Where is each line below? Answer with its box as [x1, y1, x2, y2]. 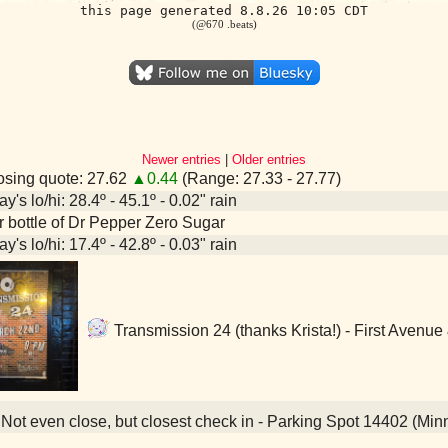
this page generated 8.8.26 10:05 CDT [80, 3, 368, 18]
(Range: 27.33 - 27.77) [178, 170, 341, 187]
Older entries [232, 152, 306, 167]
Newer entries [142, 152, 221, 167]
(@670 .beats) [191, 18, 257, 30]
